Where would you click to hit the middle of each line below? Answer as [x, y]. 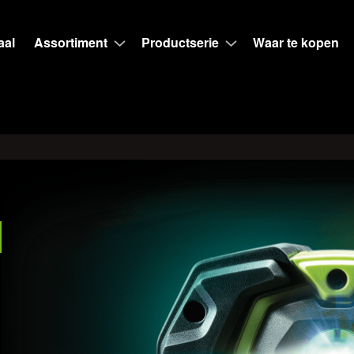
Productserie [180, 42]
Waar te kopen [296, 42]
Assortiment [70, 42]
